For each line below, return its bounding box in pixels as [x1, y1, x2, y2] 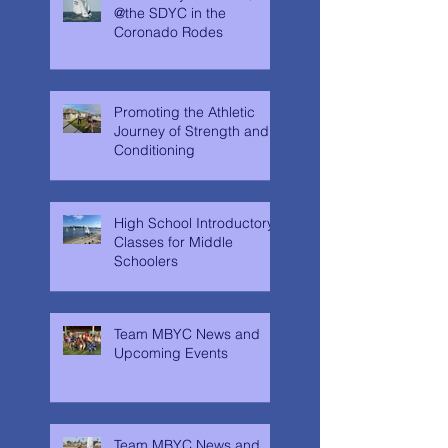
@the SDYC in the [114, 3, 226, 22]
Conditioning [114, 140, 195, 159]
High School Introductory [114, 213, 274, 232]
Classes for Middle [114, 232, 233, 251]
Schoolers [114, 251, 178, 270]
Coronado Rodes [114, 22, 223, 41]
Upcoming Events [114, 343, 228, 362]
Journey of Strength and [114, 121, 269, 140]
